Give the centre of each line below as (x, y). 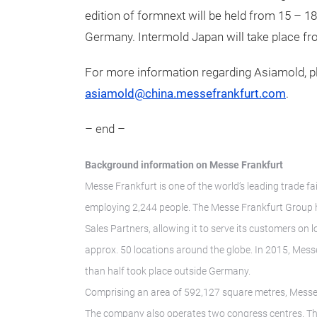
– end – (105, 129)
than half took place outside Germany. (168, 271)
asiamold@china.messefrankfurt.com (185, 94)
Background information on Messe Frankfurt (184, 165)
